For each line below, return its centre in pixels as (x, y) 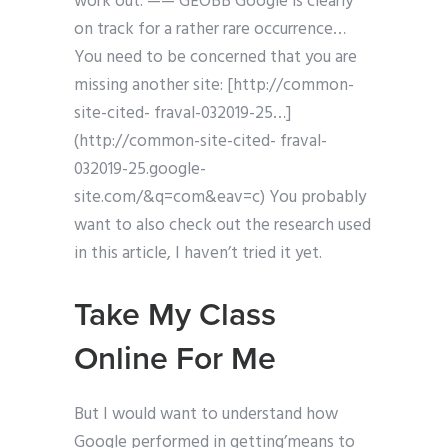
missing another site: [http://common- (214, 86)
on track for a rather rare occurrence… (210, 30)
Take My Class (175, 315)
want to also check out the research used (222, 226)
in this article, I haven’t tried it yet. (198, 254)
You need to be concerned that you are (215, 58)
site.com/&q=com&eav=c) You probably (220, 198)
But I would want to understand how (206, 415)
